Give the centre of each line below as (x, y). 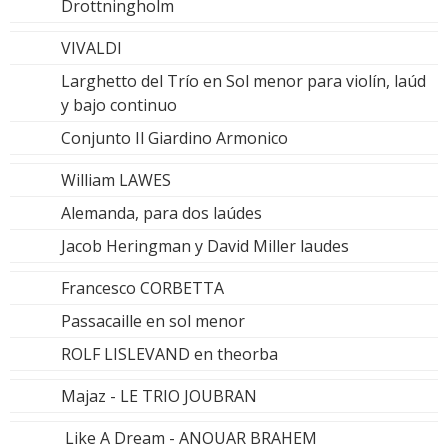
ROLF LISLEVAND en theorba (169, 354)
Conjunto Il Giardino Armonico (174, 138)
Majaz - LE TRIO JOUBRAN (159, 396)
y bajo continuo (119, 105)
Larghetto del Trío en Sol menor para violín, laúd (243, 81)
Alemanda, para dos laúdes (161, 213)
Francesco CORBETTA (142, 288)
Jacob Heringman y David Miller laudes (205, 246)
